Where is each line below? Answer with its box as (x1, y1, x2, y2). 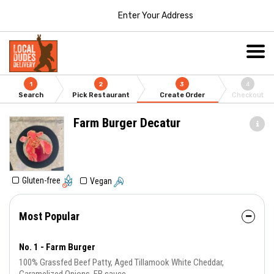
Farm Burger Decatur (73, 116, 180, 130)
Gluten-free (22, 176, 62, 185)
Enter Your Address (117, 10, 193, 21)
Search (18, 91, 43, 99)
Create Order (159, 91, 205, 99)
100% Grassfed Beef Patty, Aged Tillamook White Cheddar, (19, 257, 224, 268)
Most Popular (19, 210, 80, 223)
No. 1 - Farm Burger (19, 242, 95, 253)
